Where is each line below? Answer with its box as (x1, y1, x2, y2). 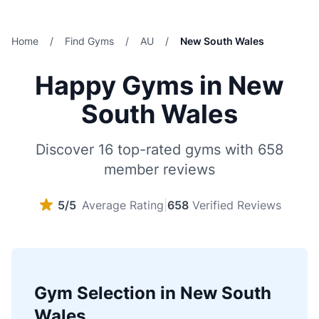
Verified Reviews (192, 198, 281, 212)
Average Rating (82, 198, 164, 212)
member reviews (104, 161, 215, 178)
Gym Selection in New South (34, 283, 271, 303)
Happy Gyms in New (35, 70, 284, 101)
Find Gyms (65, 35, 114, 47)
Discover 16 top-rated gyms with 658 (36, 141, 283, 158)
